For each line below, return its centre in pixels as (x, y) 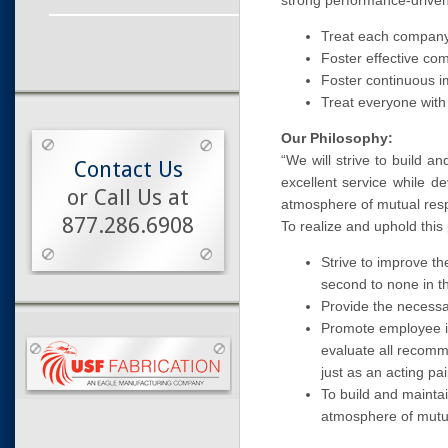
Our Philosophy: (336, 138)
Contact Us (128, 169)
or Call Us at (128, 197)
